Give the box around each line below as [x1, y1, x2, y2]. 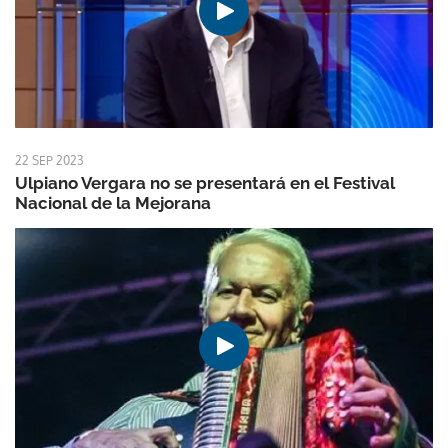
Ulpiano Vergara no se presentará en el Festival [15, 173, 395, 194]
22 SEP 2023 [15, 153, 83, 169]
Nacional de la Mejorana [15, 193, 211, 214]
